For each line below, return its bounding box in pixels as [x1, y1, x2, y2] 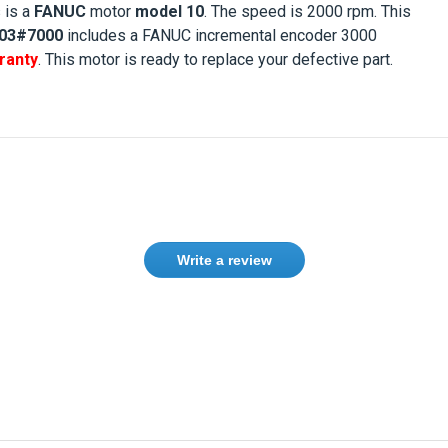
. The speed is [204, 2, 307, 21]
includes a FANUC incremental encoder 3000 [67, 26, 377, 45]
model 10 [135, 2, 204, 21]
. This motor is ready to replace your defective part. [38, 50, 393, 69]
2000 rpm [307, 2, 374, 21]
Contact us [349, 379, 421, 395]
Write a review [176, 252, 272, 268]
